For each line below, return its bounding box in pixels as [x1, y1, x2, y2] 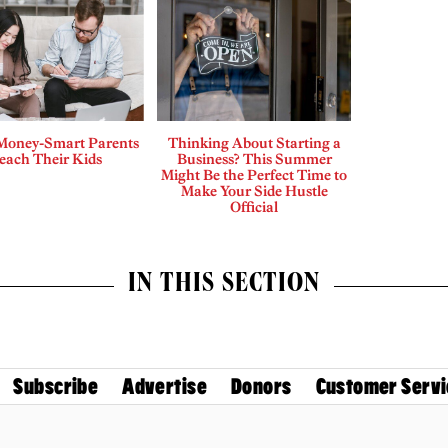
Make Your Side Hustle [180, 182, 328, 201]
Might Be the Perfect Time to [161, 166, 348, 185]
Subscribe [13, 373, 99, 399]
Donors [231, 373, 292, 399]
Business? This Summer [176, 150, 332, 169]
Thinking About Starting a [167, 134, 341, 153]
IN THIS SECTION [128, 272, 320, 301]
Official [230, 198, 279, 217]
